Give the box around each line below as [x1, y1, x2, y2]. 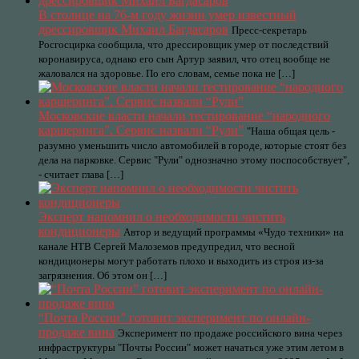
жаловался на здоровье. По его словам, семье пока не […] [38, 67, 295, 79]
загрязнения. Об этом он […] [38, 269, 167, 281]
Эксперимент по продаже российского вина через [118, 327, 342, 339]
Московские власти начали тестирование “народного [38, 109, 330, 123]
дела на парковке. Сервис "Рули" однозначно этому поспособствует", [38, 154, 349, 166]
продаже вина [38, 325, 115, 339]
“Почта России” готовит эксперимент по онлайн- [38, 311, 310, 325]
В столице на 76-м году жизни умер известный [38, 8, 296, 22]
